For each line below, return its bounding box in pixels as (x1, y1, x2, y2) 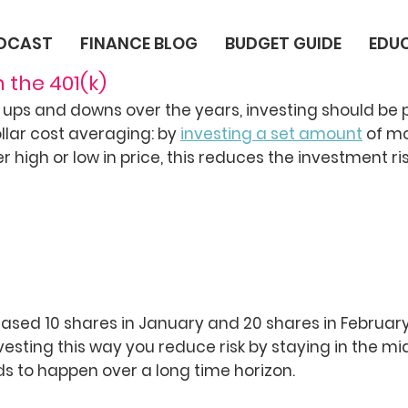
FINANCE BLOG (79, 32, 198, 55)
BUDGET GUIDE (224, 32, 342, 55)
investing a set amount (180, 122, 362, 145)
